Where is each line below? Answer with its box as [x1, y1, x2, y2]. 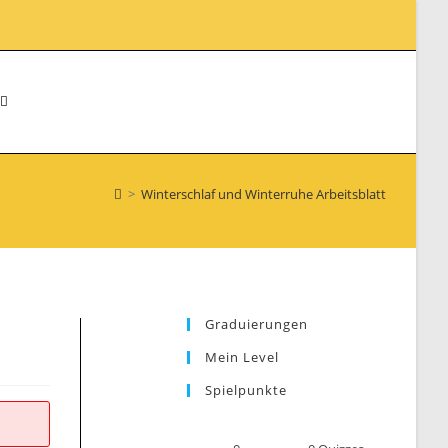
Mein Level [205, 348, 279, 366]
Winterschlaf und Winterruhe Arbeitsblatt [141, 185, 386, 203]
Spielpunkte [205, 381, 287, 399]
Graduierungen [205, 315, 308, 333]
